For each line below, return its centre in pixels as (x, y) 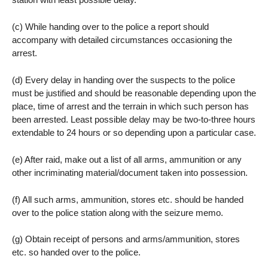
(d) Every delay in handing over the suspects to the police (124, 80)
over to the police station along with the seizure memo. (118, 212)
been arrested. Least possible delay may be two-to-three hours (134, 119)
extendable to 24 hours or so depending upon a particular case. (134, 132)
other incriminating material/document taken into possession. (130, 172)
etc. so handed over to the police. (76, 252)
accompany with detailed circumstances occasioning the (122, 40)
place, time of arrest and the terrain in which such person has (130, 106)
